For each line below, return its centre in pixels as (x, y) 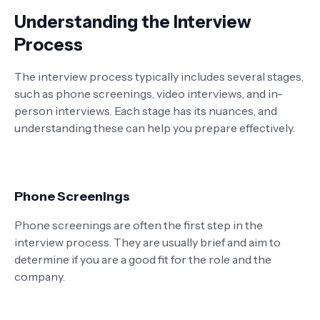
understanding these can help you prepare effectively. (155, 128)
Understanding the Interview (133, 22)
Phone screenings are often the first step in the (139, 225)
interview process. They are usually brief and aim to (147, 242)
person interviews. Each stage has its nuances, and (146, 111)
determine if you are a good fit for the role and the (143, 259)
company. (40, 276)
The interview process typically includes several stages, (159, 76)
